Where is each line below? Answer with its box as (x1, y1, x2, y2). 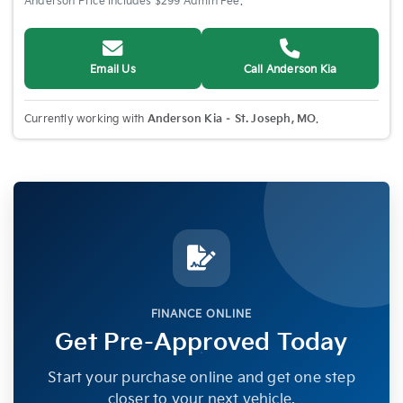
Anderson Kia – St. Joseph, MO (147, 112, 317, 126)
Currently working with (24, 112, 148, 126)
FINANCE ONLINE (150, 308, 253, 322)
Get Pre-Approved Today (55, 328, 348, 358)
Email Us (90, 62, 136, 76)
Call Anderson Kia (243, 62, 337, 76)
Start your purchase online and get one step (48, 370, 355, 388)
